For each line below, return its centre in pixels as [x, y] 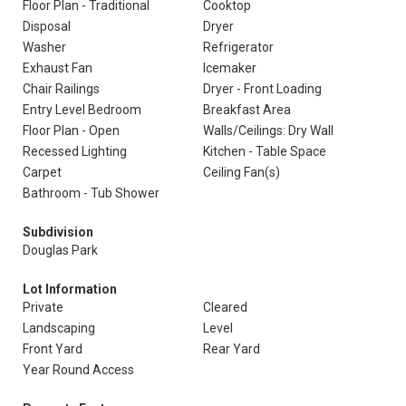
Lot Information [70, 289]
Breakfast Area [247, 110]
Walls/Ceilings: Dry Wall [268, 130]
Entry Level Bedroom [82, 110]
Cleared [225, 307]
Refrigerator [238, 47]
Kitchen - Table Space [265, 151]
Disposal [47, 26]
